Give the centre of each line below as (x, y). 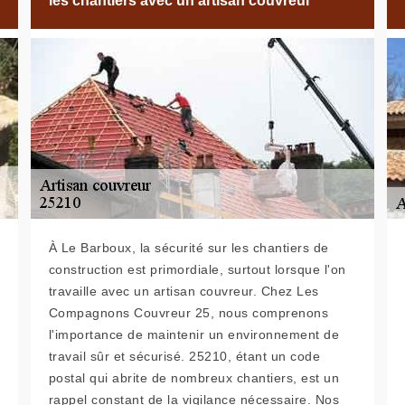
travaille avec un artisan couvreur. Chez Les (184, 291)
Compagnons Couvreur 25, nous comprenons (188, 312)
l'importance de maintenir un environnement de (194, 334)
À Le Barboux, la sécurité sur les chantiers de (188, 247)
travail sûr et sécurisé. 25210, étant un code (184, 356)
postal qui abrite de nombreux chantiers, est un (194, 377)
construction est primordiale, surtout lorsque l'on (197, 269)
